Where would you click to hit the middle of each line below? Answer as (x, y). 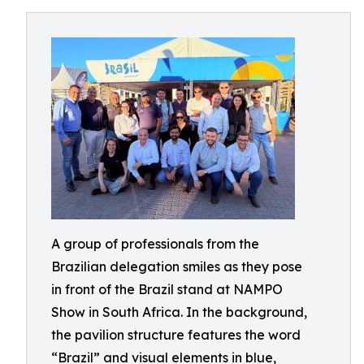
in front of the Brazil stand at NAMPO (167, 289)
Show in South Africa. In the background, (179, 312)
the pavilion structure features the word (176, 335)
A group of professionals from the (155, 244)
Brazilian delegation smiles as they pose (177, 266)
